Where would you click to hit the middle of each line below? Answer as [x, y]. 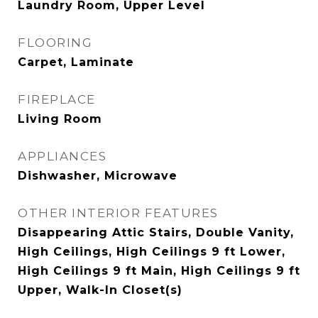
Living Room [60, 119]
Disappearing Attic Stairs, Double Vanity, [156, 232]
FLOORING [55, 43]
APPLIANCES [62, 156]
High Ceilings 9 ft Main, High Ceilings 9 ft [159, 271]
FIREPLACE [57, 99]
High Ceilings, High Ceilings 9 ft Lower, [152, 252]
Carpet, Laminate [76, 62]
